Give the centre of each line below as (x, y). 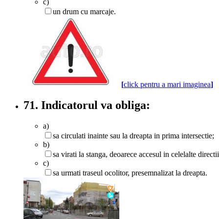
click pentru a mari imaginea (167, 84)
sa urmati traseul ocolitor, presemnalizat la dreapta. (130, 173)
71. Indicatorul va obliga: (87, 105)
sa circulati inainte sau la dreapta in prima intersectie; (133, 135)
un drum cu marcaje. (84, 11)
